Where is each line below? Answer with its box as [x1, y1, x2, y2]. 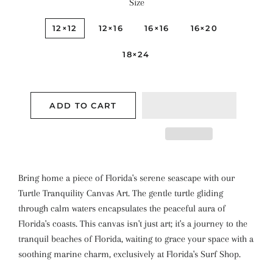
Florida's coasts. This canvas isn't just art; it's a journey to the [18, 218, 247, 229]
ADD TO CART [49, 101, 117, 110]
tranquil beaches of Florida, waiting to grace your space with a [18, 233, 253, 244]
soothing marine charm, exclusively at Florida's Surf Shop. [18, 249, 241, 260]
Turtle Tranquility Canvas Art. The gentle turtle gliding [18, 188, 223, 199]
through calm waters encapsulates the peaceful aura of [18, 203, 225, 214]
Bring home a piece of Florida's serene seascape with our [18, 172, 235, 183]
